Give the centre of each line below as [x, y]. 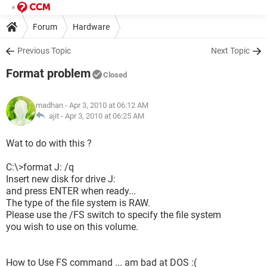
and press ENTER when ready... [71, 191]
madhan [49, 105]
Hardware [91, 27]
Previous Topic [44, 51]
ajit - [55, 116]
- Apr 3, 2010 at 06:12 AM [106, 105]
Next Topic [230, 51]
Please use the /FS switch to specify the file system [114, 215]
